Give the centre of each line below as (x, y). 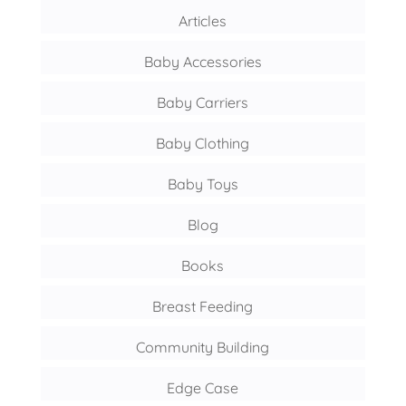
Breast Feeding (203, 307)
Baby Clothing (203, 144)
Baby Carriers (203, 103)
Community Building (203, 348)
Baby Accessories (203, 62)
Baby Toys (203, 184)
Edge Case (203, 388)
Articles (203, 21)
